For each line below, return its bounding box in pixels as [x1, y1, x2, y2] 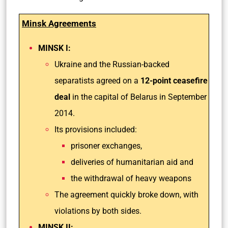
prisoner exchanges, [71, 141, 144, 151]
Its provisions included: [54, 125, 139, 134]
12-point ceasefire [140, 76, 208, 85]
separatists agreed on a [54, 76, 140, 85]
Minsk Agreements [22, 18, 96, 28]
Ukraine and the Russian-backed [54, 60, 169, 69]
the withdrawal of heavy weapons [71, 174, 191, 183]
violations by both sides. [54, 206, 141, 216]
